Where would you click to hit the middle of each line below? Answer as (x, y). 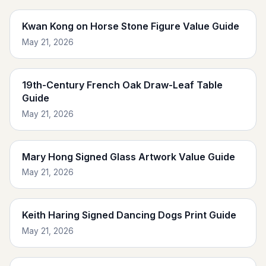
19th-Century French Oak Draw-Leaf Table (122, 85)
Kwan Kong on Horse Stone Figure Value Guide (131, 26)
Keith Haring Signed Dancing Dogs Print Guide (129, 215)
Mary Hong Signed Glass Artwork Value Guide (129, 156)
